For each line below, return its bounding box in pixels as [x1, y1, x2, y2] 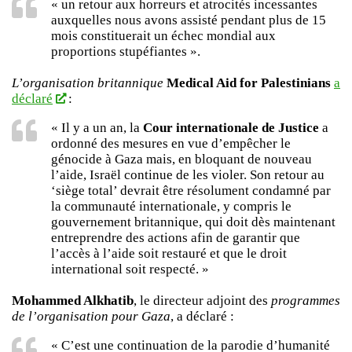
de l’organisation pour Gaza [12, 309, 170, 324]
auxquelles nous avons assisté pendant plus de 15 [51, 13, 326, 28]
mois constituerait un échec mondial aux [51, 28, 276, 44]
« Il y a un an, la [51, 120, 143, 136]
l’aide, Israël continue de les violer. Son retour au [51, 167, 324, 183]
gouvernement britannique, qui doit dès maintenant [51, 214, 335, 230]
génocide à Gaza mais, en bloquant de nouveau [51, 152, 312, 167]
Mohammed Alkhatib [12, 293, 134, 309]
